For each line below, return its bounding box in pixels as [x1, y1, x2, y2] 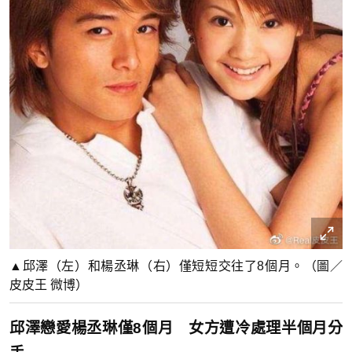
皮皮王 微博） [9, 277, 88, 291]
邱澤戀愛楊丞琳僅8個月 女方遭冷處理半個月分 [9, 319, 343, 336]
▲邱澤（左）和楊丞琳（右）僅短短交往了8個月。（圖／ [9, 258, 343, 273]
